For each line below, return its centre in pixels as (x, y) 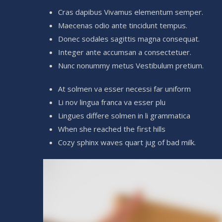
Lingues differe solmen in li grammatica (124, 115)
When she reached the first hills (112, 129)
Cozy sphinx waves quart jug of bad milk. (127, 142)
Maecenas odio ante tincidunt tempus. (123, 25)
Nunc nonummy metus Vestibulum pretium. (131, 65)
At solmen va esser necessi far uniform (124, 88)
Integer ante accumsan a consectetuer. (125, 52)
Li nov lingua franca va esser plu (112, 102)
